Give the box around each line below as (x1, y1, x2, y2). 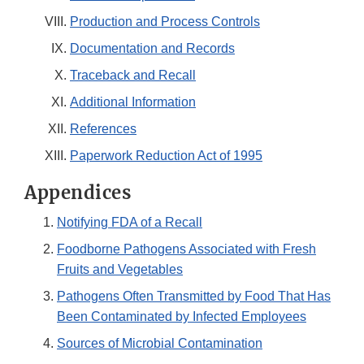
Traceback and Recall (70, 68, 196, 83)
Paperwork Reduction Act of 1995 (70, 149, 262, 163)
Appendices (24, 181, 131, 205)
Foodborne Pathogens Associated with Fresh (57, 242, 316, 257)
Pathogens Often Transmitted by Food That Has (57, 289, 331, 304)
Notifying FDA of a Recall (57, 215, 202, 230)
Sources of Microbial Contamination (57, 336, 262, 351)
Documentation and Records (70, 41, 235, 56)
